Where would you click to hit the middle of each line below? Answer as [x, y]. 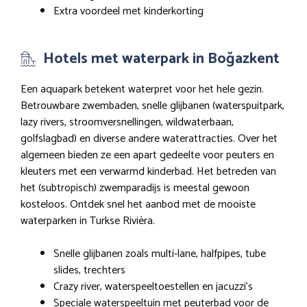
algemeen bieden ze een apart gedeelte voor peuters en [147, 156]
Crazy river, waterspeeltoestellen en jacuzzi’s [153, 287]
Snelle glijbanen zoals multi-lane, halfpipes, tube [160, 254]
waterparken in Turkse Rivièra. [88, 221]
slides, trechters [89, 271]
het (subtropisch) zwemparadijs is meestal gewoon [135, 188]
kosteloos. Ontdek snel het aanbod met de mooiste [138, 205]
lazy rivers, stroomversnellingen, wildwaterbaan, [127, 123]
